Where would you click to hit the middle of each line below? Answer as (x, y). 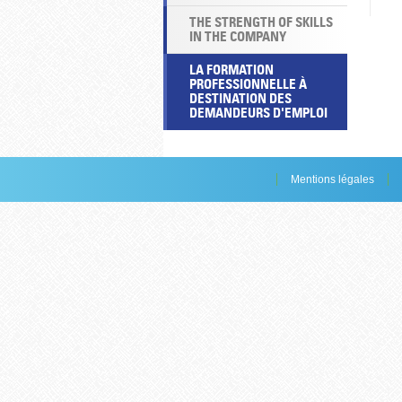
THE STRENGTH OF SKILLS (261, 22)
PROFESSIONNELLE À (248, 84)
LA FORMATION (232, 70)
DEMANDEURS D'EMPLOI (258, 113)
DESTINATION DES (240, 98)
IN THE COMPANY (238, 36)
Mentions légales (332, 179)
